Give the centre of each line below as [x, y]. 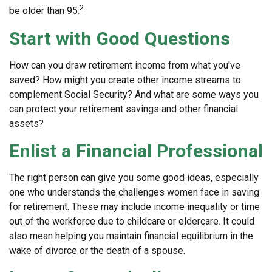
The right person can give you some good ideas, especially [134, 177]
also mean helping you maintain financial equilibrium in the [131, 236]
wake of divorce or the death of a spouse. [97, 250]
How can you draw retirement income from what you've [125, 65]
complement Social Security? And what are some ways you [134, 94]
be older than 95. [44, 11]
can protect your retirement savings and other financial [124, 109]
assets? [26, 123]
